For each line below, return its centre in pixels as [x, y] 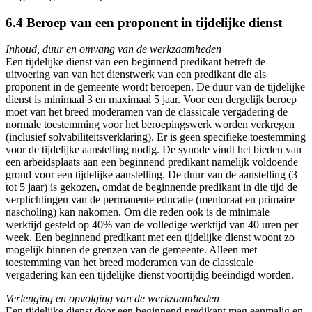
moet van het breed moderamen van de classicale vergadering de [147, 112]
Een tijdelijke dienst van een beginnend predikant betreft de [135, 62]
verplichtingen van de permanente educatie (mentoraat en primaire [150, 200]
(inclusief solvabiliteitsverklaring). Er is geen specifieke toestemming [156, 137]
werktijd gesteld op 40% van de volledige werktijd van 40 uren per [152, 225]
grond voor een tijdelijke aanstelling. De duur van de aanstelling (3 [151, 175]
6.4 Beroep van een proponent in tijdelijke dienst [144, 22]
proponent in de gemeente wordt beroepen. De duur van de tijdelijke [155, 87]
